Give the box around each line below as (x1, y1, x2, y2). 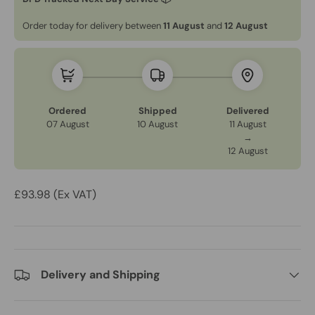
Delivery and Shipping (41, 266, 160, 282)
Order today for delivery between (22, 19, 163, 32)
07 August (46, 117, 89, 130)
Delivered (226, 104, 269, 117)
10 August (137, 117, 178, 130)
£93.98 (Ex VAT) (14, 186, 96, 202)
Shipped (138, 104, 177, 117)
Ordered (49, 104, 86, 117)
